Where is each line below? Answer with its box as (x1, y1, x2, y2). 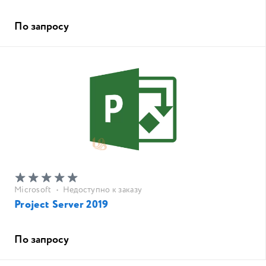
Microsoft (14, 184, 52, 196)
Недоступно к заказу (62, 184, 142, 196)
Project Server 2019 (14, 197, 109, 213)
